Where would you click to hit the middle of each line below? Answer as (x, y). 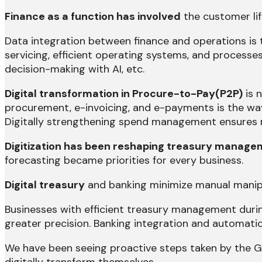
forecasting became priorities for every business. (124, 161)
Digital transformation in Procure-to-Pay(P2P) (124, 94)
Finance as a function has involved (93, 17)
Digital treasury (45, 185)
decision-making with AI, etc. (75, 69)
